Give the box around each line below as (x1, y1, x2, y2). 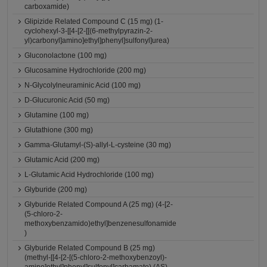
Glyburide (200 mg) (24, 185, 88, 194)
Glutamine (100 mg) (24, 111, 89, 119)
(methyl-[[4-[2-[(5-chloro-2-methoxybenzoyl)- (24, 253, 167, 262)
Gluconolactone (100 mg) (24, 51, 107, 60)
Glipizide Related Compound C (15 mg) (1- (24, 17, 164, 26)
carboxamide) (24, 2, 70, 11)
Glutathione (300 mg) (24, 126, 94, 134)
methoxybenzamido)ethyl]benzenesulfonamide (24, 219, 177, 228)
